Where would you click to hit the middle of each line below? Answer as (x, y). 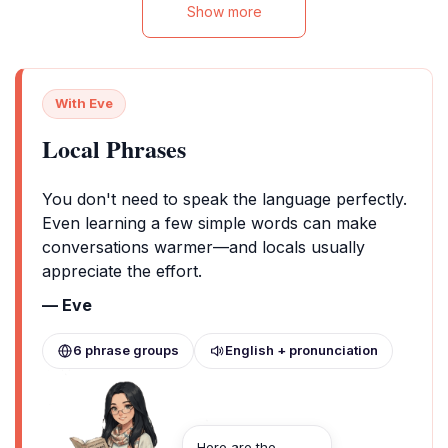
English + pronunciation (301, 350)
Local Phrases (114, 148)
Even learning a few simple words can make (209, 222)
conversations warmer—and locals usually (203, 246)
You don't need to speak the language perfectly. (224, 198)
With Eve (84, 103)
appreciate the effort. (122, 270)
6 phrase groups (126, 350)
